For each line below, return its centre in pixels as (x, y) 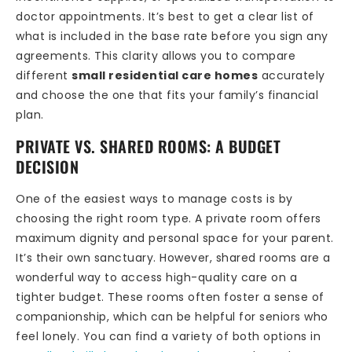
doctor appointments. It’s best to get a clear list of (165, 16)
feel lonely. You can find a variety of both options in (168, 337)
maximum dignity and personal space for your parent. (175, 238)
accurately (291, 75)
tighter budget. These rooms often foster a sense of (170, 297)
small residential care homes (165, 75)
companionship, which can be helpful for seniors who (172, 317)
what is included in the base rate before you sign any (172, 36)
